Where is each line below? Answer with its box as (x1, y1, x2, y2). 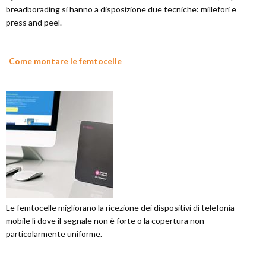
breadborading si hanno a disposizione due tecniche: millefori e (6, 4, 236, 14)
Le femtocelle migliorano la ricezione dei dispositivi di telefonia (6, 202, 235, 213)
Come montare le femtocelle (9, 56, 122, 66)
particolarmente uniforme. (6, 229, 102, 239)
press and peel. (6, 17, 62, 27)
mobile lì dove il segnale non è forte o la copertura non (6, 216, 204, 226)
